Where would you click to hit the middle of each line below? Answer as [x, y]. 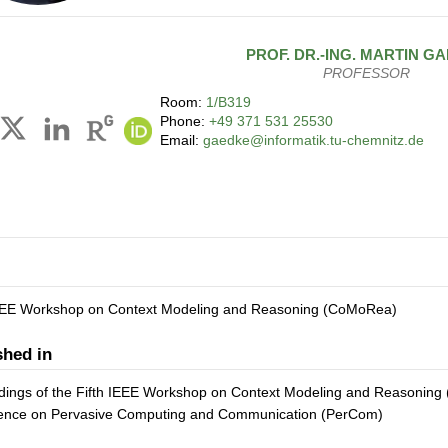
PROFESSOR [366, 72]
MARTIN [389, 54]
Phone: [184, 120]
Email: [181, 139]
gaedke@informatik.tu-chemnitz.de [313, 139]
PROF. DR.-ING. [302, 54]
